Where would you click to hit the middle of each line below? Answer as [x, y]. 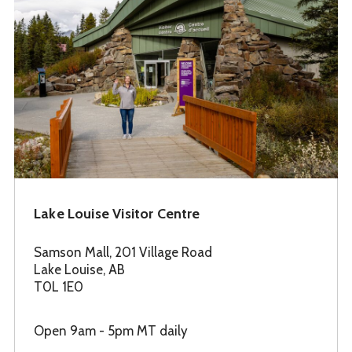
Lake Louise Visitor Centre [117, 214]
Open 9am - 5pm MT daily [111, 331]
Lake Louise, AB [79, 270]
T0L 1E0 [59, 287]
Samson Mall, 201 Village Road [123, 253]
